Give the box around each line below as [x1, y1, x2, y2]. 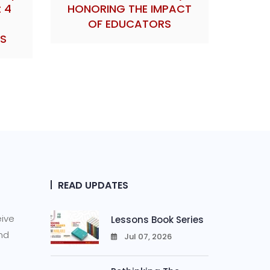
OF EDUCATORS [87, 16, 171, 31]
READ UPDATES [57, 178, 128, 192]
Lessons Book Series [110, 213, 204, 227]
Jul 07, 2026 [124, 231, 172, 243]
